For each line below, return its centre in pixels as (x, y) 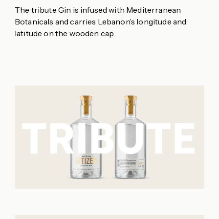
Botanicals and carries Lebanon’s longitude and (101, 22)
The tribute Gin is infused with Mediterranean (98, 10)
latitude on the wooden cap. (65, 33)
